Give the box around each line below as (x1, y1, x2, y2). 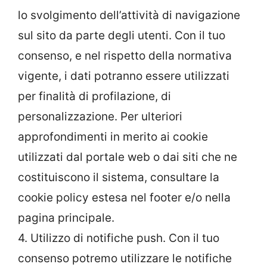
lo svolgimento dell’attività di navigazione (18, 8, 240, 22)
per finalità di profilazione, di (18, 89, 171, 103)
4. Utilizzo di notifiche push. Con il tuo (18, 231, 219, 245)
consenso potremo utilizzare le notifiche (18, 251, 232, 265)
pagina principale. (18, 210, 114, 225)
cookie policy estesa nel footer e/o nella (18, 190, 231, 204)
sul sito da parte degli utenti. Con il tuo (18, 28, 225, 42)
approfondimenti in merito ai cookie (18, 129, 208, 144)
